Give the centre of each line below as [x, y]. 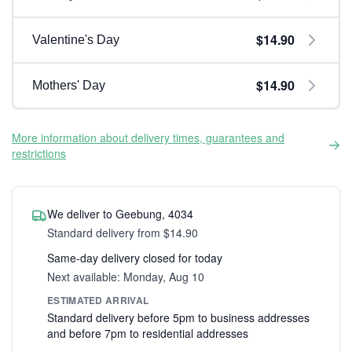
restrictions [39, 153]
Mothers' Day [69, 85]
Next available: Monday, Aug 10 [126, 277]
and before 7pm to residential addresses [148, 333]
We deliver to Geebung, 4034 [120, 214]
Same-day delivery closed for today [135, 258]
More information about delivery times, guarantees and [148, 137]
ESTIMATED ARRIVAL [98, 300]
